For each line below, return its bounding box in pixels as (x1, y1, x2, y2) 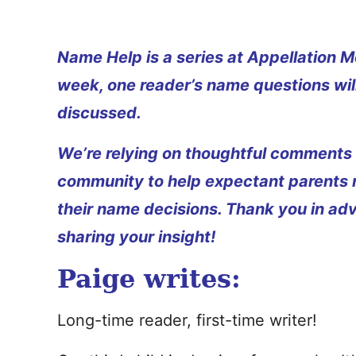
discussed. (57, 103, 141, 122)
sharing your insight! (57, 227, 215, 246)
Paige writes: (57, 264, 241, 294)
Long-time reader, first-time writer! (57, 311, 317, 330)
